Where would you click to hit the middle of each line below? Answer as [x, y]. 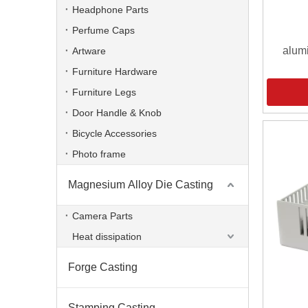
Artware [89, 51]
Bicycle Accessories [114, 133]
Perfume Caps [103, 30]
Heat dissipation [107, 236]
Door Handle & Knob [117, 113]
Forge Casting [103, 267]
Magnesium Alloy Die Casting [141, 185]
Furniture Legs [104, 92]
